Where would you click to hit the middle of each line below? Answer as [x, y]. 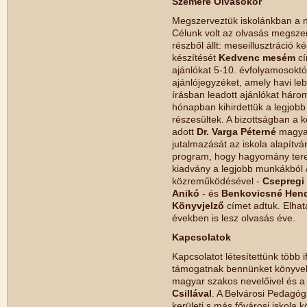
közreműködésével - [217, 181]
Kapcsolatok [201, 237]
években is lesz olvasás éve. [234, 218]
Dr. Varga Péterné [236, 132]
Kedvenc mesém [257, 58]
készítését [195, 58]
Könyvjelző [198, 206]
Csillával [192, 293]
